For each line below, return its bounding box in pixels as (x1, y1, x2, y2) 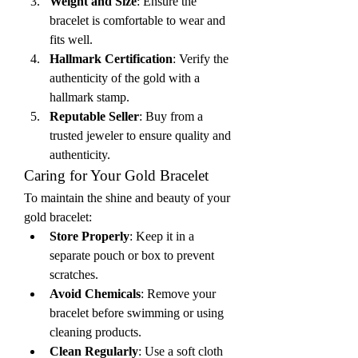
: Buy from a (139, 109, 203, 123)
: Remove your (141, 287, 216, 300)
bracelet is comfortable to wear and (50, 14, 225, 27)
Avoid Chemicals (50, 287, 141, 300)
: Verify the (173, 52, 229, 66)
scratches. (50, 268, 98, 281)
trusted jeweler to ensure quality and (50, 129, 231, 142)
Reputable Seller (50, 109, 139, 123)
